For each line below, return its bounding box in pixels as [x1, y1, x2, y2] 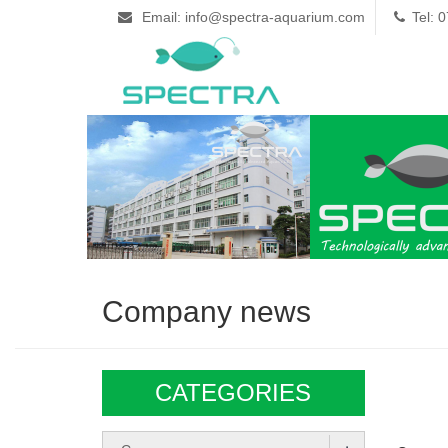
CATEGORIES [155, 379, 312, 406]
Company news [102, 295, 311, 328]
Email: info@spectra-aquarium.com [138, 9, 365, 25]
